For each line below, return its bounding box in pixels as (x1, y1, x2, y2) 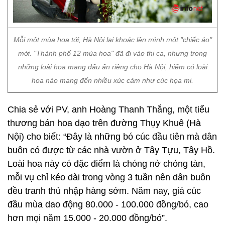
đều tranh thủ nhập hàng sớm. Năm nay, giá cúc (8, 186, 201, 196)
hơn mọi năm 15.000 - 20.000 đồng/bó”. (8, 213, 167, 223)
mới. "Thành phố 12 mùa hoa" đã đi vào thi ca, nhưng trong (18, 49, 207, 57)
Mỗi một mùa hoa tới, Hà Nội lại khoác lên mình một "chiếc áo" (13, 36, 212, 44)
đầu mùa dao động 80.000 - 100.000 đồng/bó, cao (8, 199, 208, 209)
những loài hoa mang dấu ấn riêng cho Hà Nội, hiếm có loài (18, 63, 207, 71)
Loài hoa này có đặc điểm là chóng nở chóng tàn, (8, 159, 205, 169)
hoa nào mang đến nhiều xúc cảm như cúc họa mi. (32, 76, 193, 84)
